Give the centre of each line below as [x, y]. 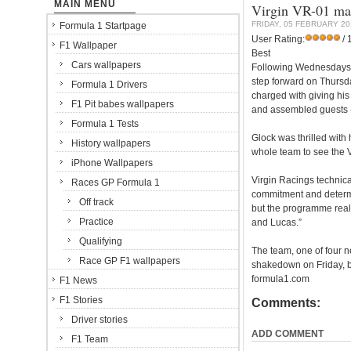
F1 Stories [81, 300]
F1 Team [90, 339]
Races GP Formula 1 [116, 183]
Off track [96, 202]
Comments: [286, 303]
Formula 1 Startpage [103, 26]
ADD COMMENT [287, 334]
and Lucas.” [276, 223]
